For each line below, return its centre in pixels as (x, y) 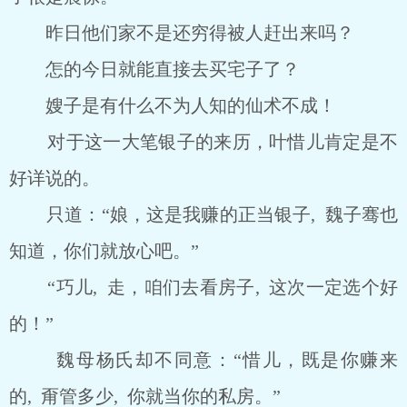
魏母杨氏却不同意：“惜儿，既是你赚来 (203, 360)
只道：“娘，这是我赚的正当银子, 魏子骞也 (203, 214)
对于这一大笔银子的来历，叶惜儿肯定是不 (203, 142)
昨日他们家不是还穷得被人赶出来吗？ (182, 33)
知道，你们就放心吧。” (104, 251)
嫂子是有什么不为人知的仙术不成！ (173, 105)
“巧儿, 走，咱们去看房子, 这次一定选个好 (203, 287)
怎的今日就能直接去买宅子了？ (154, 69)
